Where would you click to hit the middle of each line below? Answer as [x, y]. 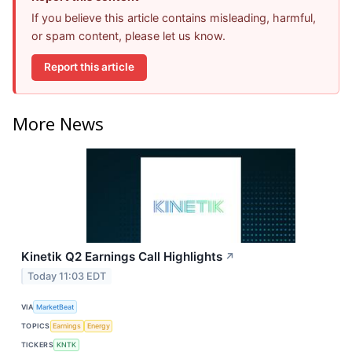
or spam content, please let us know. [128, 35]
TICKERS [38, 345]
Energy [98, 326]
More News [58, 123]
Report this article [89, 67]
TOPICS [36, 326]
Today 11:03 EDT [67, 277]
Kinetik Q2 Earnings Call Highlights [122, 257]
